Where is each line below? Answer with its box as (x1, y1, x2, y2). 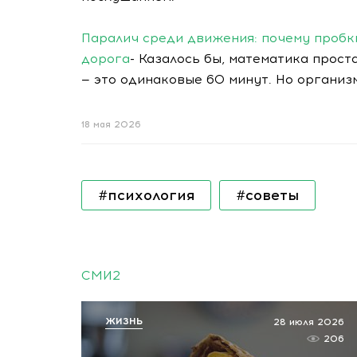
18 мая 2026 (81, 120, 141, 130)
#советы (236, 186, 299, 204)
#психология (98, 186, 194, 204)
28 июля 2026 (273, 316, 344, 328)
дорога (81, 51, 130, 66)
